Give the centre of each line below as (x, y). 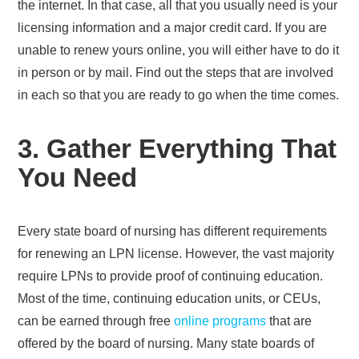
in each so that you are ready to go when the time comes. (179, 95)
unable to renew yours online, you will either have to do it (179, 50)
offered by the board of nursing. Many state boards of (166, 343)
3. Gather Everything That (177, 148)
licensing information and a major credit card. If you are (173, 27)
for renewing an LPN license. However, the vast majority (176, 253)
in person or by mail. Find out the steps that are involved (176, 72)
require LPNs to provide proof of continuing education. (171, 276)
